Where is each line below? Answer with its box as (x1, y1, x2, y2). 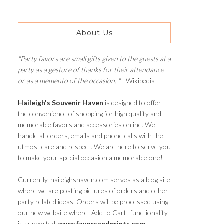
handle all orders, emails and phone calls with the (18, 131, 163, 140)
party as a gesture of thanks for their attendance (18, 65, 164, 74)
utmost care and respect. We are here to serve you (18, 142, 171, 151)
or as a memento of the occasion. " (18, 76, 120, 85)
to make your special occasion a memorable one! (18, 153, 163, 162)
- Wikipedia (120, 76, 155, 85)
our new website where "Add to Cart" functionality (18, 208, 168, 217)
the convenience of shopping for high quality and (18, 109, 161, 118)
